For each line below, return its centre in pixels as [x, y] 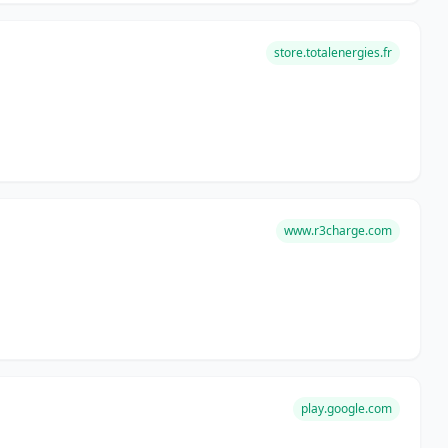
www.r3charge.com [338, 230]
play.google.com [347, 408]
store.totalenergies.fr [333, 52]
